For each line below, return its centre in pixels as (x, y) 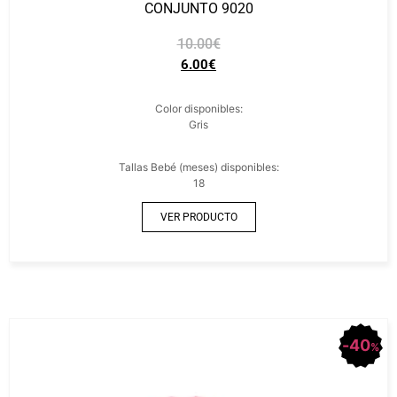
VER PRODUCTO (198, 217)
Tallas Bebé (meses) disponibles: (198, 167)
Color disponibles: (198, 109)
